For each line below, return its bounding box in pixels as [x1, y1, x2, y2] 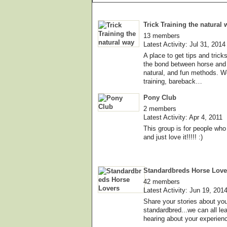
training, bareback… [143, 77, 202, 85]
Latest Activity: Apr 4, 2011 [143, 113, 222, 121]
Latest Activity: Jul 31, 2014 [143, 40, 225, 48]
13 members [143, 31, 180, 40]
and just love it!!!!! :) [143, 133, 203, 141]
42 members [143, 177, 180, 185]
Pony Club [143, 93, 176, 101]
